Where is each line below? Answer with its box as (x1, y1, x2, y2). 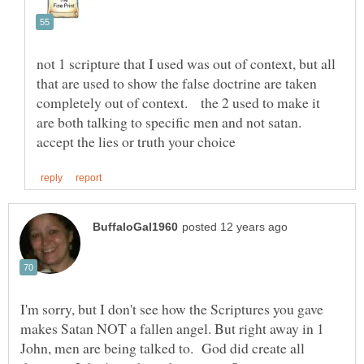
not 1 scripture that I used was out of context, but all (37, 54, 336, 74)
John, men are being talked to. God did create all (20, 338, 305, 358)
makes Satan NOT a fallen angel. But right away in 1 (20, 318, 324, 339)
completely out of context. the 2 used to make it (37, 93, 320, 113)
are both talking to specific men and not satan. (37, 112, 306, 132)
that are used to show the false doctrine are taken (37, 73, 317, 93)
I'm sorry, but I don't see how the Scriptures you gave (20, 299, 323, 319)
